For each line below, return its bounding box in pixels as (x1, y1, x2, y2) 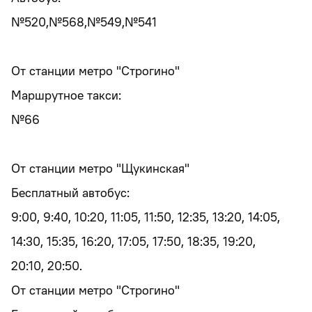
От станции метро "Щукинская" (11, 161, 189, 175)
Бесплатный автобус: (11, 185, 130, 200)
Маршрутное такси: (11, 88, 121, 102)
